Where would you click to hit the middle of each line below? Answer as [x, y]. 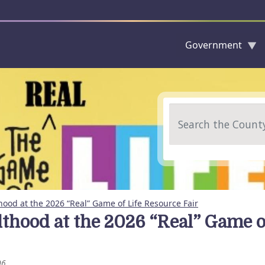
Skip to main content [174, 75]
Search [185, 110]
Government [214, 45]
